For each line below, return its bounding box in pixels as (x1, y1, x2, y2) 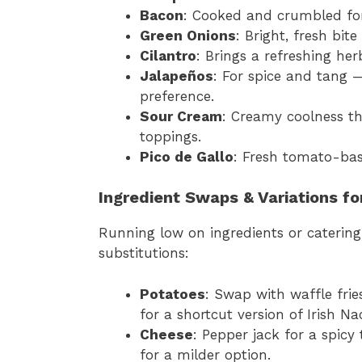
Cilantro (140, 47, 196, 64)
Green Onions (140, 27, 236, 44)
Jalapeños (140, 67, 213, 84)
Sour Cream (140, 107, 222, 124)
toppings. (140, 128, 201, 145)
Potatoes (140, 285, 205, 302)
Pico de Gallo (140, 148, 234, 165)
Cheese (140, 326, 193, 343)
